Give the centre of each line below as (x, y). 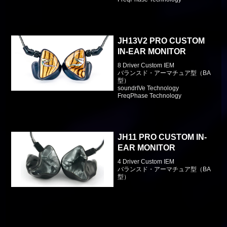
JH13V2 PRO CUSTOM (161, 41)
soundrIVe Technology (148, 88)
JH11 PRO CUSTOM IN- (162, 137)
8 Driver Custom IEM (146, 65)
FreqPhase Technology (150, 96)
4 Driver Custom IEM (146, 161)
